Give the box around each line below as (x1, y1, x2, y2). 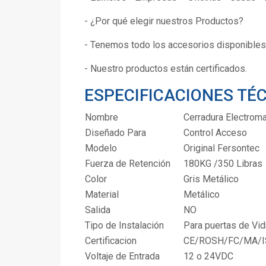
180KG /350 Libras (183, 158, 262, 170)
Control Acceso (183, 127, 249, 139)
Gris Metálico (183, 173, 239, 185)
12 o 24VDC (183, 251, 236, 262)
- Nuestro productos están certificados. (84, 63, 247, 75)
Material (85, 189, 119, 201)
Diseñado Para (85, 127, 146, 139)
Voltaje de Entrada (85, 251, 160, 262)
